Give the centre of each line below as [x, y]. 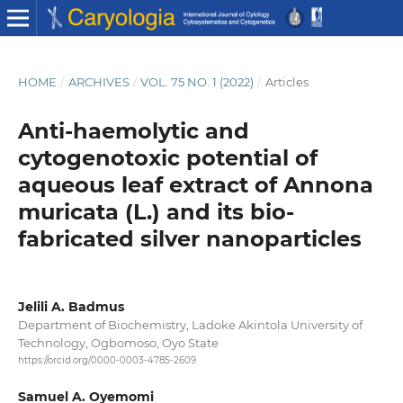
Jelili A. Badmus [71, 306]
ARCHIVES [99, 81]
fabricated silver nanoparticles [189, 238]
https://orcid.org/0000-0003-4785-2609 [107, 361]
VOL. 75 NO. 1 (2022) [197, 81]
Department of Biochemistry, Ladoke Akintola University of [190, 324]
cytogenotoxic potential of [167, 157]
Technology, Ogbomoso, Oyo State [118, 342]
